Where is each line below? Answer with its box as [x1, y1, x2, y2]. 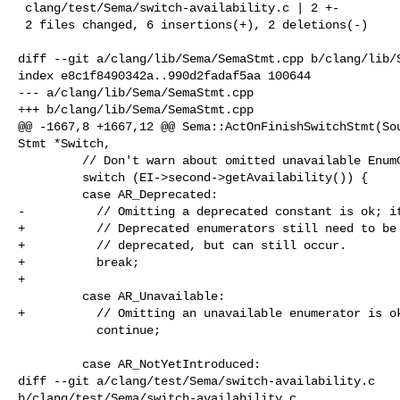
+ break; [18, 254, 139, 270]
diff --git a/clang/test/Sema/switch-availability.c [18, 373, 382, 388]
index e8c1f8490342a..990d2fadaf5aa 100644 [18, 68, 311, 83]
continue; [18, 322, 96, 337]
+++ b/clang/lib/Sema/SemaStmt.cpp [18, 102, 254, 117]
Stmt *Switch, [18, 136, 111, 151]
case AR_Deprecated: [18, 187, 82, 202]
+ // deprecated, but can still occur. [18, 237, 346, 253]
